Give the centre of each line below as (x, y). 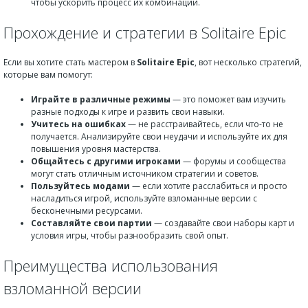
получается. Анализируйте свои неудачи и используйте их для (159, 136)
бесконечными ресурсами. (87, 211)
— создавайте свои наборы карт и (223, 223)
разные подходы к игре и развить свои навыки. (128, 112)
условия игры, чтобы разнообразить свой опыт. (130, 235)
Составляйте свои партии (91, 223)
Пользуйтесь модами (80, 186)
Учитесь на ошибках (78, 124)
